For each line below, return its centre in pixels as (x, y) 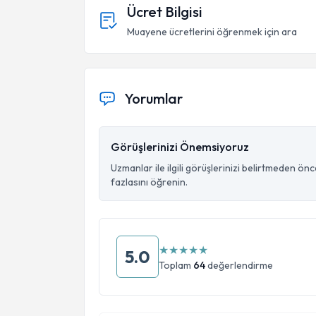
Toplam (176, 265)
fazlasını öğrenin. (149, 182)
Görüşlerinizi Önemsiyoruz (180, 147)
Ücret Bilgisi (165, 12)
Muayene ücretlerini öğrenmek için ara (212, 32)
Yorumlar (153, 98)
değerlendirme (239, 265)
